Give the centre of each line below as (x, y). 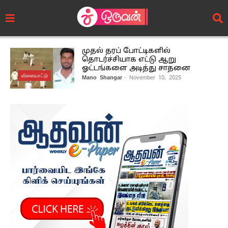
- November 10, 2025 (152, 77)
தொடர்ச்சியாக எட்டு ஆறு (129, 60)
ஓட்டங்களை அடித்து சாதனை (136, 68)
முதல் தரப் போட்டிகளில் (126, 51)
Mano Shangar (102, 77)
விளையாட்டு (34, 75)
